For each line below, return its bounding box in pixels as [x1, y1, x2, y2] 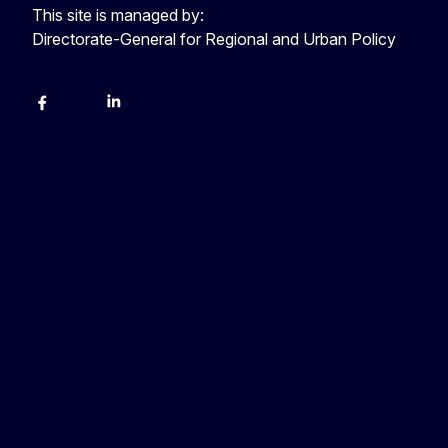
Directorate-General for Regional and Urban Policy [32, 28, 396, 49]
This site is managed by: [32, 4, 204, 25]
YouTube [67, 101, 132, 122]
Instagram [139, 101, 211, 122]
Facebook [31, 101, 105, 122]
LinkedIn [103, 101, 164, 122]
